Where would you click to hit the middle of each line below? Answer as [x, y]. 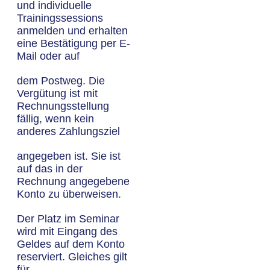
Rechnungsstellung [63, 106]
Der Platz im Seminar [68, 219]
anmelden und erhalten [72, 31]
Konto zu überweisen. [69, 194]
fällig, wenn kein [55, 119]
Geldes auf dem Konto [71, 244]
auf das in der [50, 169]
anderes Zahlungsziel [68, 131]
